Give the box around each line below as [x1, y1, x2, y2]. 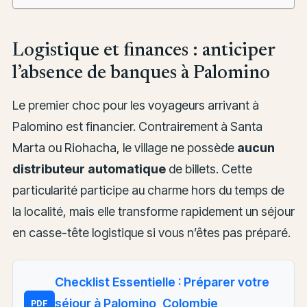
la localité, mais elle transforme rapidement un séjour [12, 204, 295, 219]
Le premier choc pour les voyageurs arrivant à [12, 98, 259, 113]
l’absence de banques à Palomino [12, 64, 270, 84]
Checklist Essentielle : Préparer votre [54, 275, 269, 290]
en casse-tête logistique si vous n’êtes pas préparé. [12, 225, 291, 241]
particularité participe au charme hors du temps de [12, 183, 284, 198]
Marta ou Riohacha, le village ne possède [12, 140, 237, 156]
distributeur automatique [12, 162, 166, 177]
